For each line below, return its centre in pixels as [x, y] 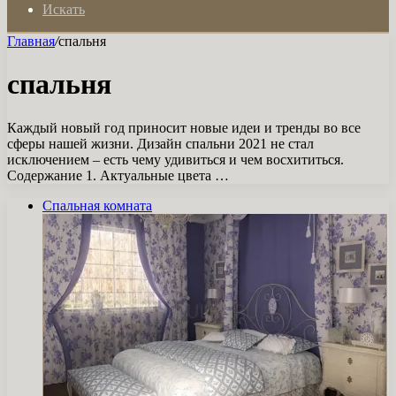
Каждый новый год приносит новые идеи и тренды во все [184, 127]
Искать [64, 9]
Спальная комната [97, 205]
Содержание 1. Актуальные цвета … [118, 175]
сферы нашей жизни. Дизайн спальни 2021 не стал [160, 143]
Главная [31, 41]
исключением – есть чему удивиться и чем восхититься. [175, 159]
